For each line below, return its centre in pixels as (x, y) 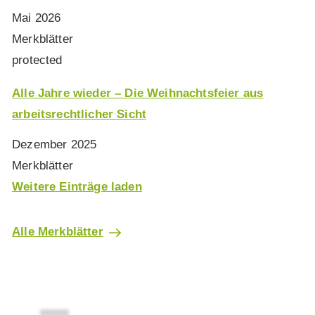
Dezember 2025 (54, 145)
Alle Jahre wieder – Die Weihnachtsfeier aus (138, 93)
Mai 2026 (37, 18)
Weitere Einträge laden (77, 187)
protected (37, 60)
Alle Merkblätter (58, 232)
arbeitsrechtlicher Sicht (79, 114)
